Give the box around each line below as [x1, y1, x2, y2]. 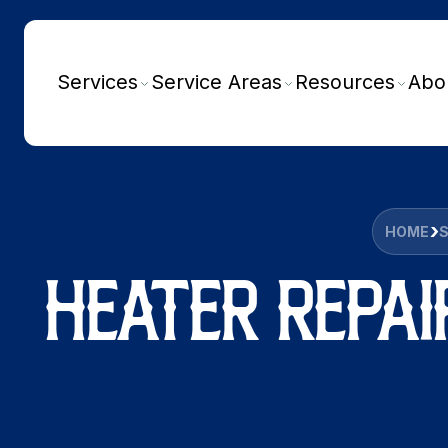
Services [57, 70, 138, 95]
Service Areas [151, 70, 282, 95]
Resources [295, 70, 395, 95]
